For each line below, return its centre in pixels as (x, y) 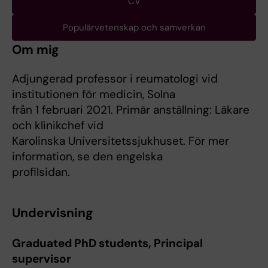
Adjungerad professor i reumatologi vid (115, 79)
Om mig (36, 50)
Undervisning (53, 213)
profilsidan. (41, 172)
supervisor (42, 259)
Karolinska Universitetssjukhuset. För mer (121, 141)
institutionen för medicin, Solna (94, 95)
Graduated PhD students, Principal (107, 243)
